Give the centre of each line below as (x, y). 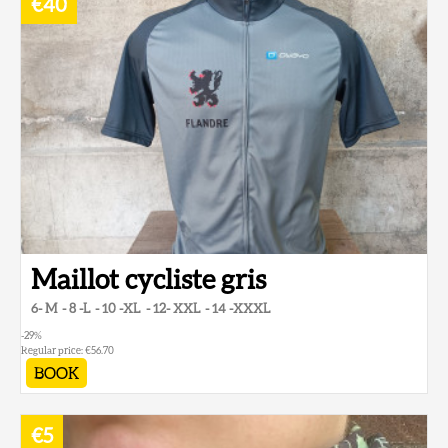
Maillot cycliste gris (148, 279)
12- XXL (176, 308)
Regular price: (53, 350)
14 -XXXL (240, 308)
